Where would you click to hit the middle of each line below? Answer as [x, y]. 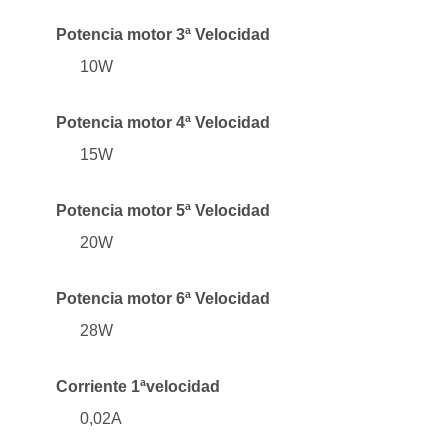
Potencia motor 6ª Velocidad [163, 298]
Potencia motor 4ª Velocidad [163, 122]
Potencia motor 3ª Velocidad [163, 34]
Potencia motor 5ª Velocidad [163, 210]
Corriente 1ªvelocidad [138, 386]
